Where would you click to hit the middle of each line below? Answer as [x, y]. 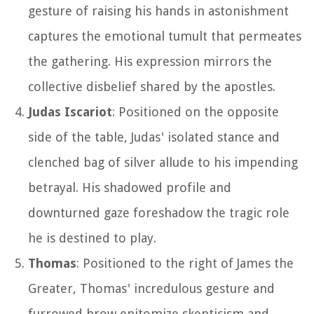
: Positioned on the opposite [196, 111]
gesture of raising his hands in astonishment [158, 11]
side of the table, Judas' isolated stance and [154, 137]
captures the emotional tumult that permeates [165, 36]
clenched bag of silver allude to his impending [163, 162]
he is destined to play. [92, 238]
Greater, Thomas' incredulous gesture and [151, 288]
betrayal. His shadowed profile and [130, 187]
